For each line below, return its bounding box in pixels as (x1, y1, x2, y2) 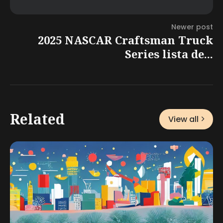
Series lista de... (125, 46, 213, 61)
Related (10, 110, 65, 129)
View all (168, 113, 199, 125)
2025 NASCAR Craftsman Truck (38, 32, 213, 47)
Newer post (171, 21, 213, 32)
